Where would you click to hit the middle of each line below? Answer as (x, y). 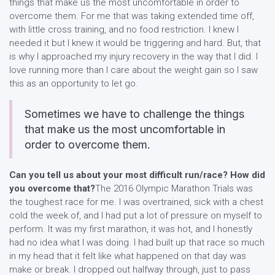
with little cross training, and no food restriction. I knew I (124, 29)
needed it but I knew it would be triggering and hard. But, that (135, 43)
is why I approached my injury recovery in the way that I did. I (134, 56)
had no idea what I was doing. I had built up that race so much (137, 242)
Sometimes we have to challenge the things (134, 114)
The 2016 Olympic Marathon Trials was (174, 188)
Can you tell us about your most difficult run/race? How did (137, 175)
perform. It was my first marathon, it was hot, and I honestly (131, 229)
